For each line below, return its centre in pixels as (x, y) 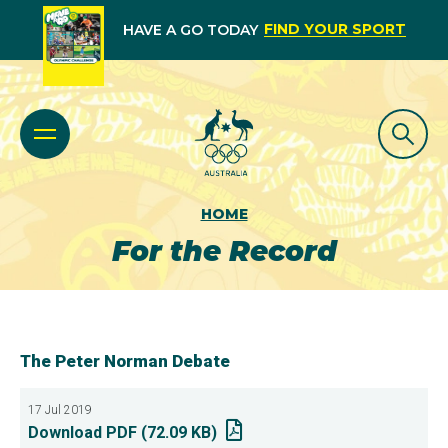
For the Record (224, 251)
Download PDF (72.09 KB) (122, 432)
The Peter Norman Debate (125, 361)
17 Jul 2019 (60, 410)
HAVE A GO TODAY (190, 30)
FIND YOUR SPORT (334, 29)
